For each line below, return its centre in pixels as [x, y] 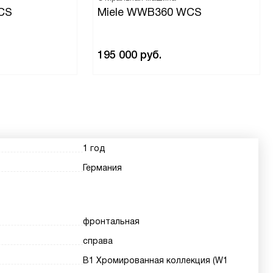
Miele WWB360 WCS [150, 12]
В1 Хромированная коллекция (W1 [156, 260]
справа [98, 241]
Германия [103, 168]
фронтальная [112, 221]
